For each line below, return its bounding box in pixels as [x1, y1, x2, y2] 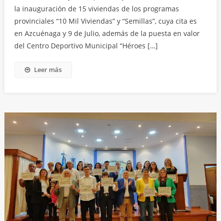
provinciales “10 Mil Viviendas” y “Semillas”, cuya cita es [14, 16, 197, 26]
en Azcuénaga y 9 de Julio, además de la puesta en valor [14, 29, 200, 38]
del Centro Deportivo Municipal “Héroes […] [14, 41, 158, 51]
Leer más [34, 65, 62, 74]
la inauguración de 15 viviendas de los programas [14, 4, 179, 14]
